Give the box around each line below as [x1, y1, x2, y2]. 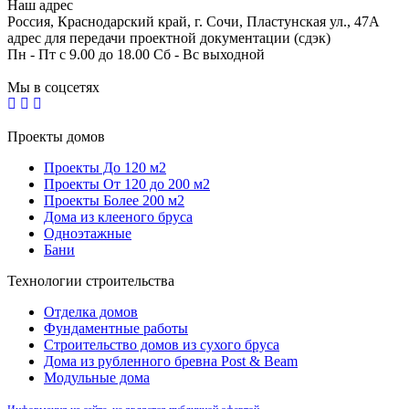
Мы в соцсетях [7, 79, 100, 95]
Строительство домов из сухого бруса [44, 336, 279, 352]
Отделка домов [44, 303, 138, 320]
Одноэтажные [44, 225, 131, 241]
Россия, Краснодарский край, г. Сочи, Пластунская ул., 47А [7, 13, 380, 29]
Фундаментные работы [44, 320, 188, 336]
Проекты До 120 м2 [44, 159, 166, 175]
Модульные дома [44, 369, 150, 385]
